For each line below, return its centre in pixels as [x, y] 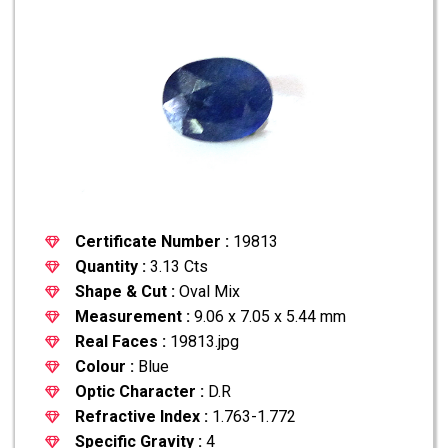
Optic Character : [139, 391]
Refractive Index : [141, 416]
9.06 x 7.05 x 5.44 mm [268, 316]
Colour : [104, 366]
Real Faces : [120, 341]
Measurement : [132, 316]
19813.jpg [202, 341]
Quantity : [110, 266]
